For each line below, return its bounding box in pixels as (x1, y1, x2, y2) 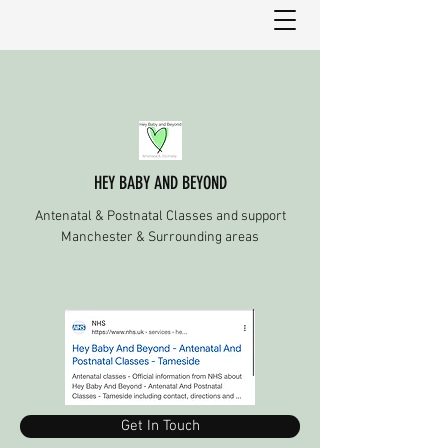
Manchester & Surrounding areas (61, 229, 259, 246)
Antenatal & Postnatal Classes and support (34, 208, 286, 225)
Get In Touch (120, 417, 200, 435)
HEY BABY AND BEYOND (93, 172, 227, 194)
